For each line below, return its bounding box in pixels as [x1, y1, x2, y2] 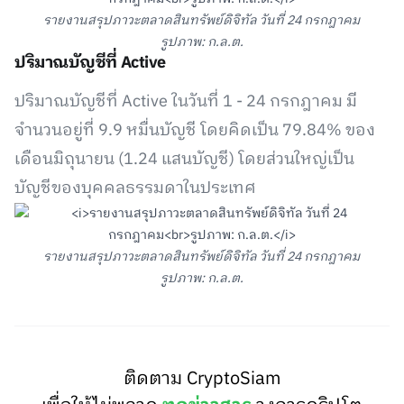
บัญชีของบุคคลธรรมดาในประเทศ [14, 175, 256, 202]
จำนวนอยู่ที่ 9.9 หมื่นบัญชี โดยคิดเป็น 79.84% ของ [14, 117, 375, 144]
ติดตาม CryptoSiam [123, 364, 280, 394]
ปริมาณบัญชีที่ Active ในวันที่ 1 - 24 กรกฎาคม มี [14, 88, 357, 115]
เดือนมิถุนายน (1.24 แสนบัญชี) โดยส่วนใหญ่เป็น [14, 146, 354, 173]
